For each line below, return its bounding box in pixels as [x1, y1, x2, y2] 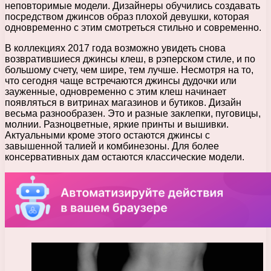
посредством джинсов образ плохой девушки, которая [5, 11, 249, 22]
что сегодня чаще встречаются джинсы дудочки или [5, 75, 237, 86]
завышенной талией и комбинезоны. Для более [5, 140, 219, 151]
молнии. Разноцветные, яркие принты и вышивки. [5, 119, 229, 129]
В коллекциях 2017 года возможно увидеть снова [5, 42, 226, 53]
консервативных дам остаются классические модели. [5, 151, 244, 162]
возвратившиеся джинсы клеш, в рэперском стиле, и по [5, 53, 255, 64]
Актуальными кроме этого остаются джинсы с [5, 129, 210, 140]
